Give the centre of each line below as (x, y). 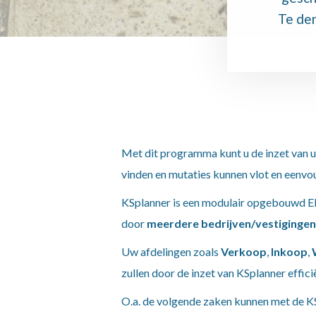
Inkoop (289, 251)
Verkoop (244, 251)
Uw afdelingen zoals (171, 251)
